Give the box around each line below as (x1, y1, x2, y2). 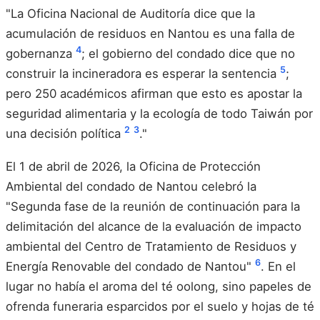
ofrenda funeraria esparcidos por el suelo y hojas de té (6, 299, 314, 314)
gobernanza (6, 46, 76, 61)
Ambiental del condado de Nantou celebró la (6, 179, 256, 194)
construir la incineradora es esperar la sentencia (6, 66, 280, 81)
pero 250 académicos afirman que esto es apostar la (6, 86, 302, 101)
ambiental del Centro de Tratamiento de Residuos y (6, 239, 296, 254)
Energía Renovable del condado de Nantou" (6, 259, 255, 274)
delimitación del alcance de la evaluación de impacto (6, 219, 301, 234)
